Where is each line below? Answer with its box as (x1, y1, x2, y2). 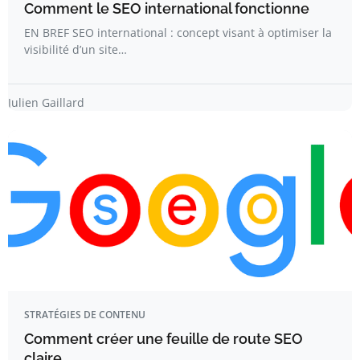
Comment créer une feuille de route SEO (24, 330, 303, 348)
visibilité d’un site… (24, 42, 127, 58)
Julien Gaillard (8, 95, 84, 111)
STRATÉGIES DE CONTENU (24, 308, 145, 322)
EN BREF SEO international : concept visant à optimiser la (24, 25, 332, 41)
